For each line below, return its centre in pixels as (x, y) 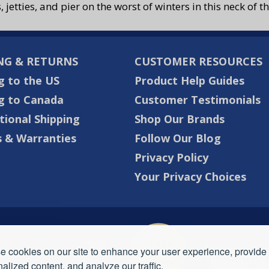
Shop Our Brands (180, 119)
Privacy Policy (171, 158)
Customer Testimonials (198, 100)
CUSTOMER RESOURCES (198, 62)
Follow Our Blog (178, 138)
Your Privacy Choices (190, 177)
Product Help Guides (189, 81)
